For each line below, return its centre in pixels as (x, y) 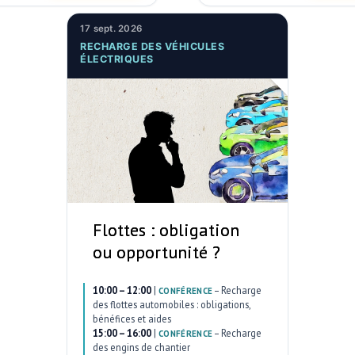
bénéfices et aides (132, 318)
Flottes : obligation (166, 229)
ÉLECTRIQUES (117, 59)
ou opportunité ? (157, 252)
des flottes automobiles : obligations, (172, 304)
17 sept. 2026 (111, 29)
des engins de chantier (141, 347)
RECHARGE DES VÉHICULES (152, 46)
